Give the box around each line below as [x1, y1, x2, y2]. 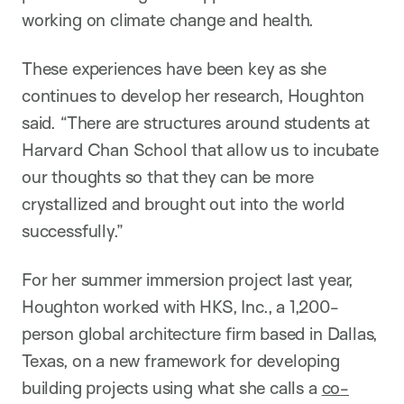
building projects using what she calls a [22, 376, 322, 399]
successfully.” [22, 219, 124, 242]
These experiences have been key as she [22, 57, 327, 79]
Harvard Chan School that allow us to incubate [22, 138, 379, 161]
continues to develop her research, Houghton [22, 84, 365, 106]
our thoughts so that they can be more [22, 165, 315, 188]
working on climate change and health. [22, 8, 315, 31]
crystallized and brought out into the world [22, 192, 345, 215]
